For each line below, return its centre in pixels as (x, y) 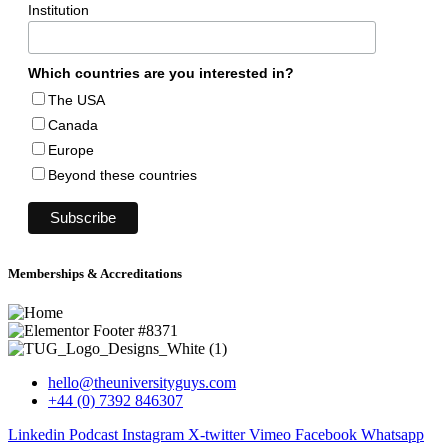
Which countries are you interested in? (161, 72)
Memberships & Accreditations (95, 273)
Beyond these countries (122, 174)
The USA (76, 99)
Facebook (326, 435)
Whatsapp (392, 435)
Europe (71, 149)
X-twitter (216, 435)
